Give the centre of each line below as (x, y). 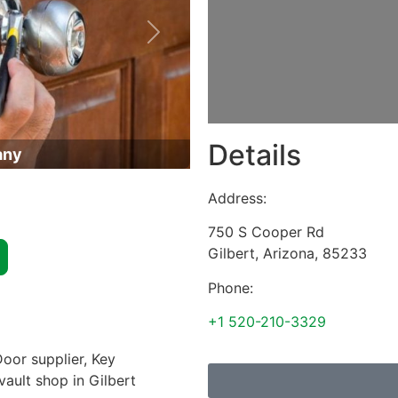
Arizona (289, 254)
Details (255, 155)
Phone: (231, 287)
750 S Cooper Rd (266, 232)
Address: (237, 198)
